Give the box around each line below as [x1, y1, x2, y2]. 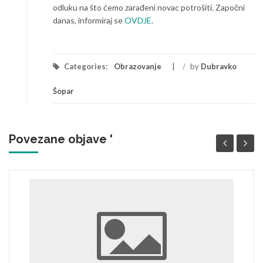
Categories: [62, 62, 109, 71]
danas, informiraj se [53, 15, 124, 25]
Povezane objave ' [9, 132, 113, 146]
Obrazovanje [114, 62, 161, 71]
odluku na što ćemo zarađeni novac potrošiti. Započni [53, 2, 245, 12]
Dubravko [201, 62, 237, 71]
